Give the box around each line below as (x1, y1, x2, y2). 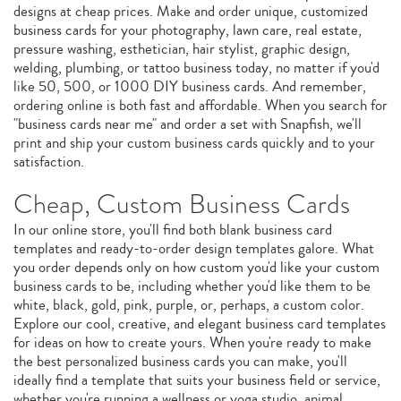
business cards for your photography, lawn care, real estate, (13, 19, 362, 41)
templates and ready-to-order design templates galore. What (13, 237, 374, 260)
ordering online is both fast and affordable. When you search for (13, 94, 388, 116)
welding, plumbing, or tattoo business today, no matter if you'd (13, 56, 380, 79)
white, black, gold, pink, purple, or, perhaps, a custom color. (13, 294, 364, 316)
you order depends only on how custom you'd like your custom (13, 256, 380, 278)
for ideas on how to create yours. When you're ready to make (13, 331, 371, 354)
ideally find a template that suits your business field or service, (13, 369, 380, 391)
